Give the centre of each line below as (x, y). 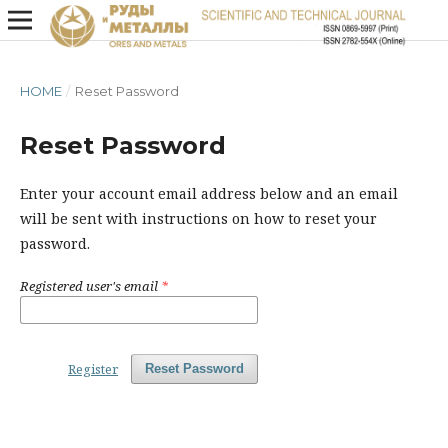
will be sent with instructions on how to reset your (198, 218)
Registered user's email (90, 286)
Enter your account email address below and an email (209, 193)
